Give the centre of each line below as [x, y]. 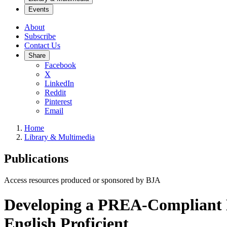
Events [39, 9]
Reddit [55, 92]
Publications [36, 158]
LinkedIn [59, 83]
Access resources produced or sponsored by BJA [82, 180]
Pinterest [58, 102]
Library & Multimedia [60, 137]
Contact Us [42, 45]
